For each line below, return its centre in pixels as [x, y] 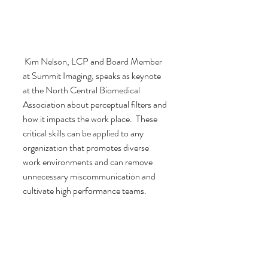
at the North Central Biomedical [82, 90]
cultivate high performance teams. [85, 190]
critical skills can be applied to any [84, 133]
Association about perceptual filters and [96, 104]
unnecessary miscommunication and [90, 176]
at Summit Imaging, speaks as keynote [93, 75]
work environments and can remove [89, 162]
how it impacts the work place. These [91, 118]
